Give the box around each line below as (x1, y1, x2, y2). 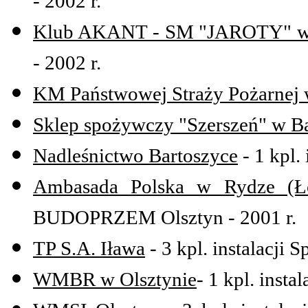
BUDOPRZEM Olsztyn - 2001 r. (33, 206, 296, 229)
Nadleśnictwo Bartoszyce (33, 144, 238, 167)
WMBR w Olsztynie (33, 268, 197, 291)
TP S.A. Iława (33, 237, 145, 260)
